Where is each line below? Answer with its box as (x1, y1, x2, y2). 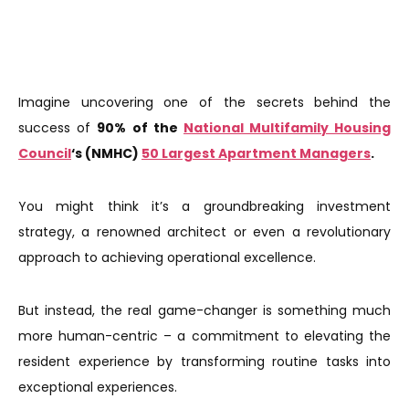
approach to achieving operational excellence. (18, 248, 320, 267)
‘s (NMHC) (71, 144, 142, 163)
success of (18, 119, 97, 137)
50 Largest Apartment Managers (142, 144, 371, 163)
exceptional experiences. (18, 378, 181, 396)
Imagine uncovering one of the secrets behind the (18, 93, 391, 111)
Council (18, 144, 71, 163)
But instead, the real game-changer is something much (18, 301, 391, 320)
